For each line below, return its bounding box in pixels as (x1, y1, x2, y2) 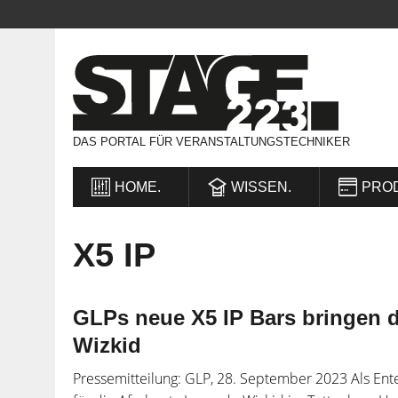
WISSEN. (231, 179, 291, 195)
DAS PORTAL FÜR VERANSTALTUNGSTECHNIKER (73, 134, 350, 148)
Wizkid (73, 332, 141, 357)
